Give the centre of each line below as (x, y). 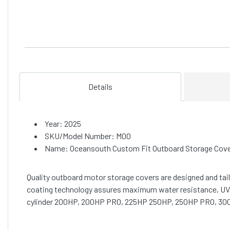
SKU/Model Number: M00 (88, 136)
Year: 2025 (63, 124)
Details (100, 87)
